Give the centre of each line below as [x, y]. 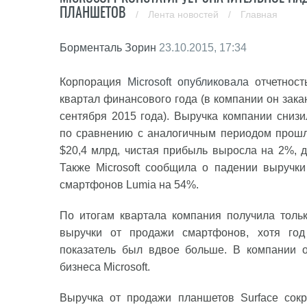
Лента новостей [185, 14]
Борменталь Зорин [108, 48]
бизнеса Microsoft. [105, 267]
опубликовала [213, 82]
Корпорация [94, 82]
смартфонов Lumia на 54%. [129, 185]
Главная [259, 14]
